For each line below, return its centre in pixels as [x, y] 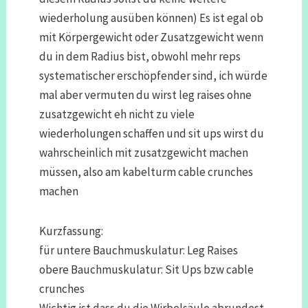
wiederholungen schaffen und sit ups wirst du [151, 133]
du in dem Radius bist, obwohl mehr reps [140, 56]
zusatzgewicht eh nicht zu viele [117, 114]
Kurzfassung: [71, 231]
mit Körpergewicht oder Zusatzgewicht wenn [151, 37]
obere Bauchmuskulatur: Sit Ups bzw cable [146, 269]
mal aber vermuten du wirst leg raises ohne [145, 95]
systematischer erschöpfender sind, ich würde [153, 75]
